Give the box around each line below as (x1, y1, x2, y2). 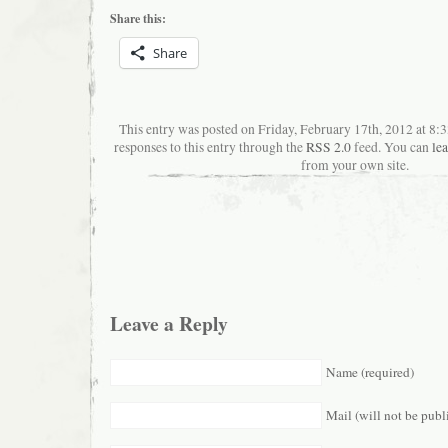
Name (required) (326, 362, 414, 381)
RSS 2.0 (306, 138, 351, 157)
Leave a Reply (110, 308, 228, 338)
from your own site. (301, 156, 409, 175)
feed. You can (351, 138, 432, 157)
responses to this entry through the (114, 138, 306, 157)
